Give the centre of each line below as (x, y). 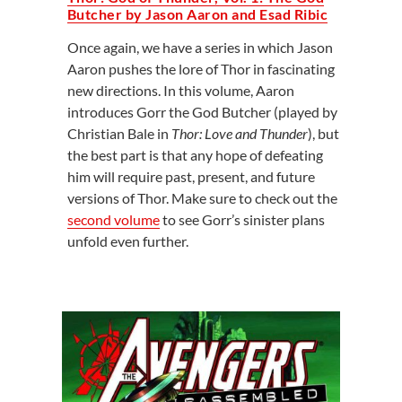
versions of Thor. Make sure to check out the (202, 197)
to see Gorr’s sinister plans (242, 219)
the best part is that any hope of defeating (195, 154)
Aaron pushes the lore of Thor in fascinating (201, 68)
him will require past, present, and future (191, 176)
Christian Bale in (119, 133)
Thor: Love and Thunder (239, 133)
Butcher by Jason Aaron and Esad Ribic (197, 13)
